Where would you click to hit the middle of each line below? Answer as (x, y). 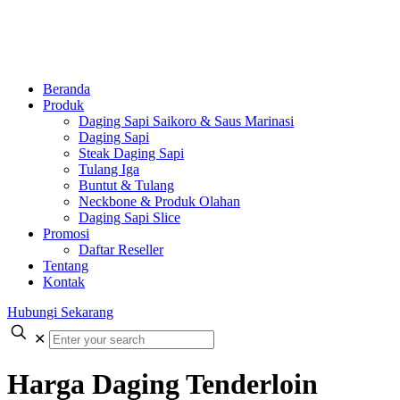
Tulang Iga (109, 169)
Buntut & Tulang (126, 185)
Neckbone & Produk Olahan (159, 201)
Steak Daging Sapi (131, 153)
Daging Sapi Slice (129, 217)
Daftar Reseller (121, 250)
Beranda (67, 89)
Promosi (66, 233)
